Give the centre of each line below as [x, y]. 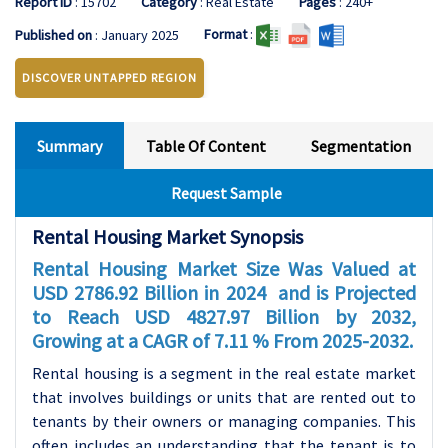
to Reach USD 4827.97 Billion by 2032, [224, 316]
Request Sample [226, 193]
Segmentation [360, 146]
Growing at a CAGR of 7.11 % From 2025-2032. [222, 340]
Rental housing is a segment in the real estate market [224, 373]
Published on [53, 35]
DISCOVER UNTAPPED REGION [109, 77]
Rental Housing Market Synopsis [167, 236]
